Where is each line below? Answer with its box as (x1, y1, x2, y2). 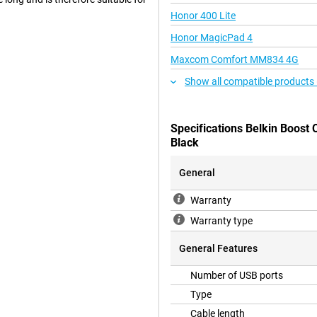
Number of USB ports (190, 270, 283, 282)
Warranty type (190, 215, 253, 227)
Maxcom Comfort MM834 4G (171, 54, 299, 66)
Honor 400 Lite (171, 10, 236, 22)
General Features (179, 243, 258, 255)
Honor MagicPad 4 (171, 32, 253, 44)
